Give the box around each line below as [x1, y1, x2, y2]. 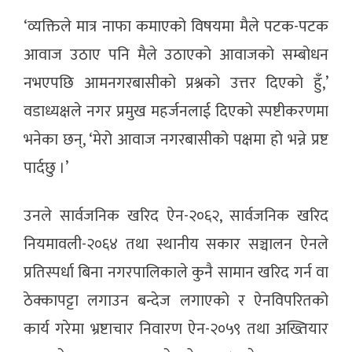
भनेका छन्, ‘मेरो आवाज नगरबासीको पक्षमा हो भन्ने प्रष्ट [24, 126, 328, 154]
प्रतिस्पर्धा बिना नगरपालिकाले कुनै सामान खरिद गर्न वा [24, 259, 328, 287]
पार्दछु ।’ [24, 155, 68, 182]
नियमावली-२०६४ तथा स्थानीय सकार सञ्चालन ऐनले [24, 231, 328, 258]
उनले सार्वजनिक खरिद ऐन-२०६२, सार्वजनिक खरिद [24, 203, 328, 230]
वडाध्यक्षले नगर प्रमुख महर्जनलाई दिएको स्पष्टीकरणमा [24, 98, 328, 126]
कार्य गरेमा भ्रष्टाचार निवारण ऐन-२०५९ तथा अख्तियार [24, 316, 328, 343]
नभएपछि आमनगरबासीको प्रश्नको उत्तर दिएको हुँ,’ [24, 70, 328, 97]
